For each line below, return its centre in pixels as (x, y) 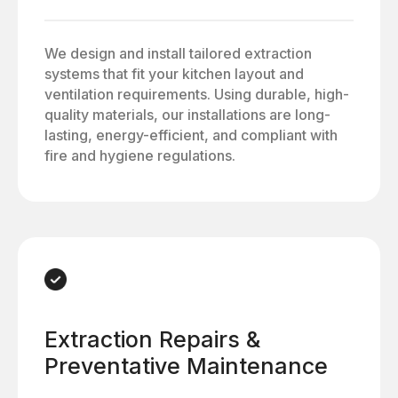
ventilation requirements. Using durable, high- (197, 94)
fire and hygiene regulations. (140, 155)
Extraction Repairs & (152, 339)
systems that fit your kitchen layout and (174, 73)
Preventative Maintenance (186, 366)
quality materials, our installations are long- (187, 114)
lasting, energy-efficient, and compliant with (191, 135)
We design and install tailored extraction (178, 53)
